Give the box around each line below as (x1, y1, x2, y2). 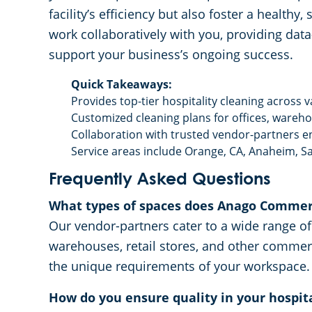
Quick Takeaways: (71, 77, 172, 92)
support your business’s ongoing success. (49, 46, 293, 63)
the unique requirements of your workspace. (49, 258, 310, 274)
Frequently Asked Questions (49, 172, 271, 188)
